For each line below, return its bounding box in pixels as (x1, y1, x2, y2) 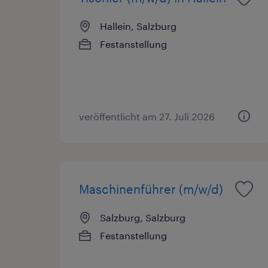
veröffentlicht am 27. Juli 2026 (79, 110, 215, 122)
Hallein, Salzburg (100, 20, 176, 32)
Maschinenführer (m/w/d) (79, 181, 223, 196)
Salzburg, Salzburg (100, 211, 185, 223)
